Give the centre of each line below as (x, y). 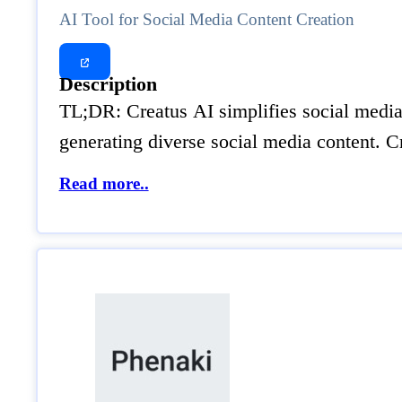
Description (108, 85)
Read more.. (104, 184)
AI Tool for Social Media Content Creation (206, 19)
